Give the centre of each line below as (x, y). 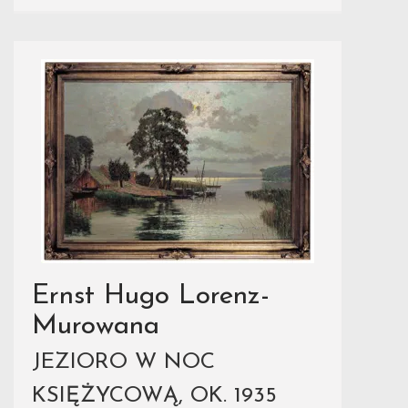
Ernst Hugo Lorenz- (151, 296)
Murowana (96, 326)
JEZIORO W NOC (123, 362)
